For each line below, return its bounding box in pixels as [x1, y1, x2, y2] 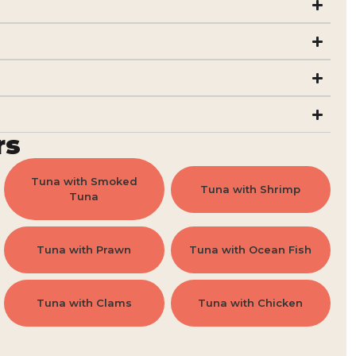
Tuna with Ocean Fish [189, 243, 312, 256]
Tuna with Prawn [37, 243, 132, 256]
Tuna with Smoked [30, 175, 137, 188]
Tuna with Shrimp [200, 182, 301, 195]
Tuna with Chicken [198, 296, 304, 309]
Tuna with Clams [36, 296, 132, 309]
